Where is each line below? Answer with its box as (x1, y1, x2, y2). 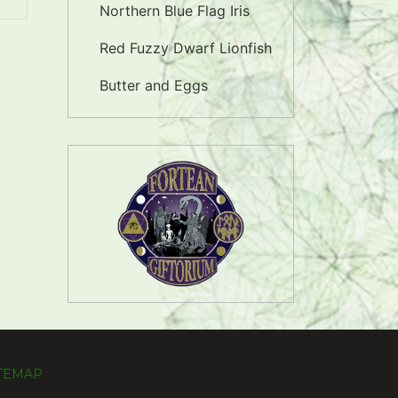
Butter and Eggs (99, 76, 208, 94)
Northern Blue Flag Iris (99, 2, 250, 20)
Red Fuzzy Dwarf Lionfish (99, 39, 272, 57)
